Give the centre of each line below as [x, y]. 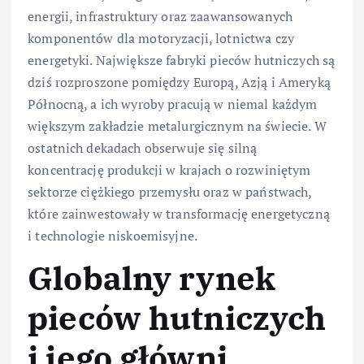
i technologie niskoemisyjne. [113, 235]
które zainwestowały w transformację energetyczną [179, 213]
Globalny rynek [152, 277]
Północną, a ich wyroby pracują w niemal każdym [173, 104]
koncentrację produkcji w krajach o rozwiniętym [169, 169]
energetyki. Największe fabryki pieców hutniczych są [182, 60]
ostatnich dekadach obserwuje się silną [143, 147]
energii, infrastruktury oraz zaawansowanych [160, 16]
